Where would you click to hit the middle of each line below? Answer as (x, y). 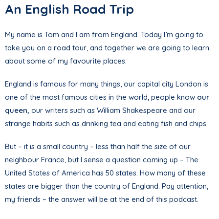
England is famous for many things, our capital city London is (107, 84)
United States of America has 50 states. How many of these (105, 173)
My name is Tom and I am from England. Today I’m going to (104, 35)
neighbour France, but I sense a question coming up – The (102, 160)
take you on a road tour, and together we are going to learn (107, 48)
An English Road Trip (69, 9)
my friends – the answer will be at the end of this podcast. (102, 199)
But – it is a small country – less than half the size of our (98, 147)
